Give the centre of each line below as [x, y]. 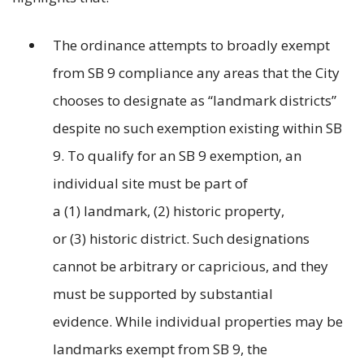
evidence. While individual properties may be [198, 321]
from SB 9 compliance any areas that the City [196, 72]
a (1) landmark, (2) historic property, [169, 210]
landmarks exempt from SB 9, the [160, 349]
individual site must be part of [150, 183]
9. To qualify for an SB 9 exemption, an [177, 155]
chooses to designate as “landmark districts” [195, 100]
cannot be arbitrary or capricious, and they [191, 266]
